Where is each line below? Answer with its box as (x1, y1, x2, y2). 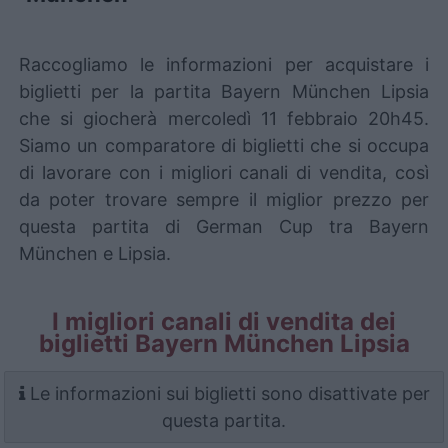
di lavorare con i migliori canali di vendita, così (19, 162, 429, 183)
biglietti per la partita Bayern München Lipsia (19, 81, 429, 102)
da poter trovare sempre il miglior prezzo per (19, 189, 429, 210)
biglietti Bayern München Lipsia (38, 329, 410, 358)
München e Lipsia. (19, 243, 171, 264)
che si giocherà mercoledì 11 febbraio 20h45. (19, 108, 429, 129)
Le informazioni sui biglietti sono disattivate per (24, 383, 430, 404)
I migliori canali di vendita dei (52, 307, 396, 336)
